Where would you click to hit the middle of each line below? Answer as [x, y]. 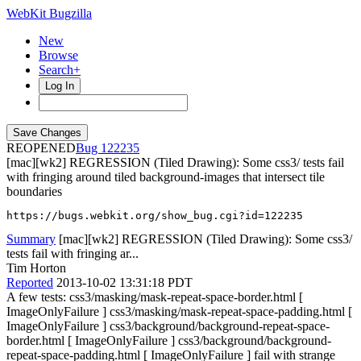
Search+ [60, 70]
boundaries [34, 191]
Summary [31, 239]
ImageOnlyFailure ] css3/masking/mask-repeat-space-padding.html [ [179, 311]
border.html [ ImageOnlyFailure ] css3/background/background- [169, 340]
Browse [58, 55]
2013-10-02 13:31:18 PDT [124, 282]
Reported [30, 282]
